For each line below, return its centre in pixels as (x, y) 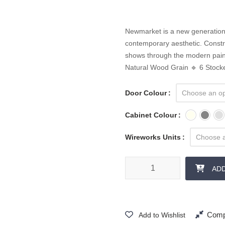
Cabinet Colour (151, 115)
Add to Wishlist (162, 215)
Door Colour (146, 93)
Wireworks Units (153, 137)
